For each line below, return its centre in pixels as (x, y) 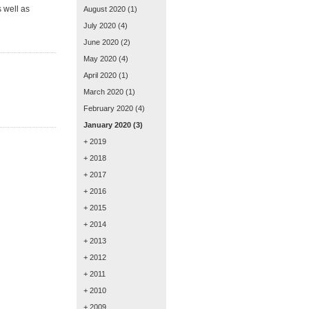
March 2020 (103, 92)
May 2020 (100, 59)
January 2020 (107, 125)
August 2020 (104, 9)
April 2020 (100, 75)
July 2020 (100, 26)
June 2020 (101, 42)
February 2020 (108, 108)
